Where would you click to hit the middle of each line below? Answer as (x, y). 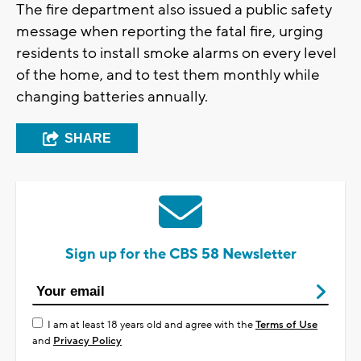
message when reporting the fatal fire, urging (170, 32)
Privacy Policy (87, 341)
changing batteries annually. (112, 97)
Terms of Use (286, 325)
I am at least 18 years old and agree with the (151, 325)
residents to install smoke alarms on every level (176, 54)
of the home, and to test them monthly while (168, 75)
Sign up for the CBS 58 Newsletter (180, 255)
